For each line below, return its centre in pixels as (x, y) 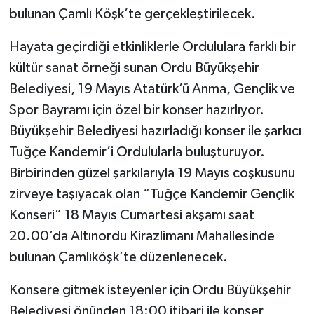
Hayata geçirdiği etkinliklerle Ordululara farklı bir (152, 47)
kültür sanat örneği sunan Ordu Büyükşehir (134, 68)
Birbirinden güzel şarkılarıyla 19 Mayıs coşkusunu (152, 173)
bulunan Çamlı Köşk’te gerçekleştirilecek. (132, 14)
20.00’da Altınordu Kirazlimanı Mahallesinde (142, 236)
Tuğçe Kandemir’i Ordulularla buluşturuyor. (137, 152)
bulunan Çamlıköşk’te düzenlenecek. (118, 257)
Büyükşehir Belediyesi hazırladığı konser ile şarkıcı (155, 131)
